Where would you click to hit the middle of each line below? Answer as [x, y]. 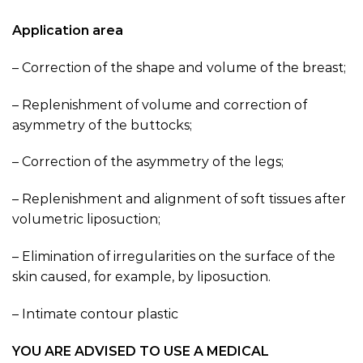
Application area [68, 30]
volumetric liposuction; [86, 220]
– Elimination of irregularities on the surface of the [174, 256]
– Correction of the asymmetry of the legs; [148, 162]
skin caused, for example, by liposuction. [141, 276]
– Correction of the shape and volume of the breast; [179, 67]
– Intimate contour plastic [95, 314]
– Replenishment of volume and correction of [160, 105]
